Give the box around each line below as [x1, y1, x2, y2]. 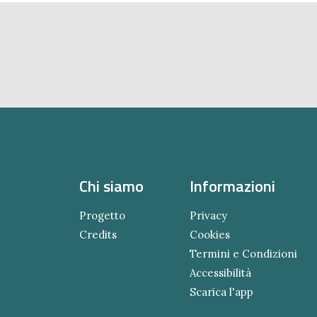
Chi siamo [79, 173, 144, 198]
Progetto [79, 208, 125, 222]
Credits [79, 227, 117, 241]
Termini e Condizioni [189, 246, 297, 260]
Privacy [189, 208, 227, 222]
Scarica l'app [189, 284, 253, 299]
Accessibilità [189, 265, 251, 279]
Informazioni [189, 173, 275, 198]
